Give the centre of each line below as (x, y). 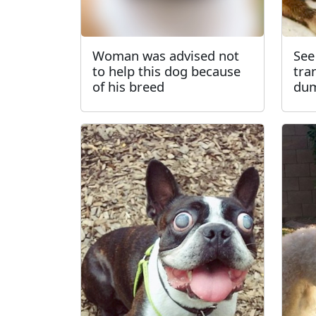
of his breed (128, 86)
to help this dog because (166, 71)
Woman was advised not (166, 55)
